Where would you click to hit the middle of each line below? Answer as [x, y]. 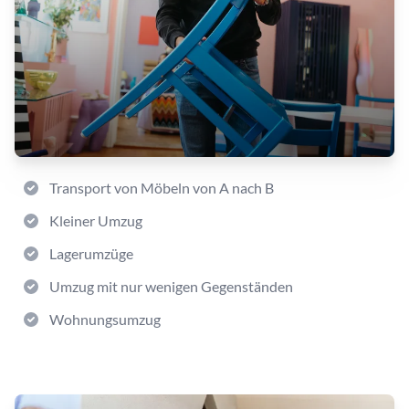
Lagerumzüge [91, 253]
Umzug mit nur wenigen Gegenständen [171, 286]
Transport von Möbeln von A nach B [162, 188]
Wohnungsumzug [105, 319]
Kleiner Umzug [96, 220]
